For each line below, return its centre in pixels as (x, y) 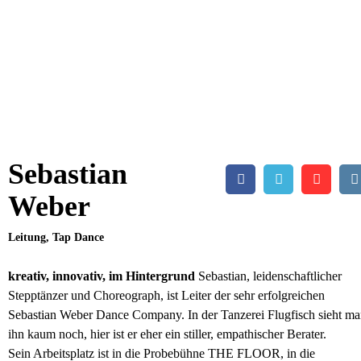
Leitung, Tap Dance (56, 237)
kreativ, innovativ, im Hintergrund (102, 276)
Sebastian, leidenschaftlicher (268, 276)
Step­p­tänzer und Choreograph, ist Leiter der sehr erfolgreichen (166, 295)
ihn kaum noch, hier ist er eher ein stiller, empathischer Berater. (167, 334)
